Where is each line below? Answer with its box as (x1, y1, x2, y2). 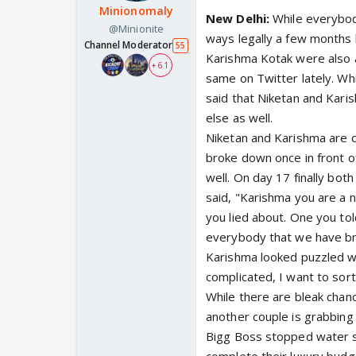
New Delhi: (206, 10, 269, 27)
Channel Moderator (83, 38, 173, 52)
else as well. (206, 110, 273, 126)
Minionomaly (99, 3, 174, 19)
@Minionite (109, 21, 164, 37)
